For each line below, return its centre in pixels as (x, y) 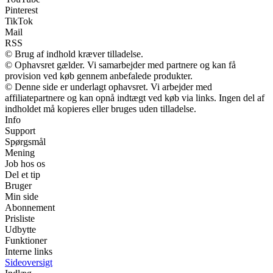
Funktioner (26, 240)
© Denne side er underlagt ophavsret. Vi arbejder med (108, 87)
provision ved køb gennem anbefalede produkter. (99, 76)
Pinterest (21, 10)
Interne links (29, 251)
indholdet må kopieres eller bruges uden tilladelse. (101, 108)
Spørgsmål (25, 141)
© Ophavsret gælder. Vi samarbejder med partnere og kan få (120, 65)
